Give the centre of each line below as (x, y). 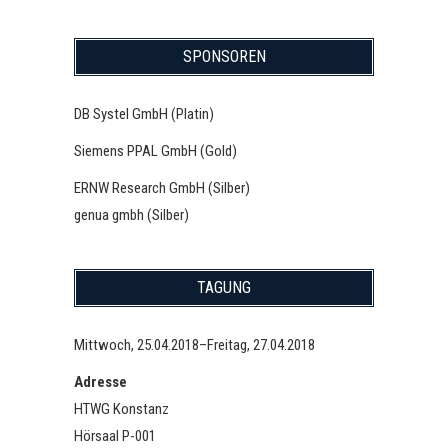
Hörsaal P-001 (115, 436)
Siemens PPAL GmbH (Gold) (155, 151)
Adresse (100, 382)
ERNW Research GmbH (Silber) (162, 188)
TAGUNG (224, 287)
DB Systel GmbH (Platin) (144, 114)
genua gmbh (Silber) (131, 215)
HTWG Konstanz (121, 409)
